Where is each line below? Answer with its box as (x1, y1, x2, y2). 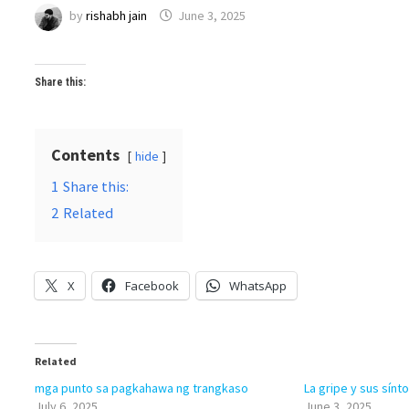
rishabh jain (86, 7, 148, 25)
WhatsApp (229, 278, 288, 294)
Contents (51, 144, 121, 165)
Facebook (125, 278, 180, 294)
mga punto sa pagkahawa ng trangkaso (35, 380, 249, 396)
